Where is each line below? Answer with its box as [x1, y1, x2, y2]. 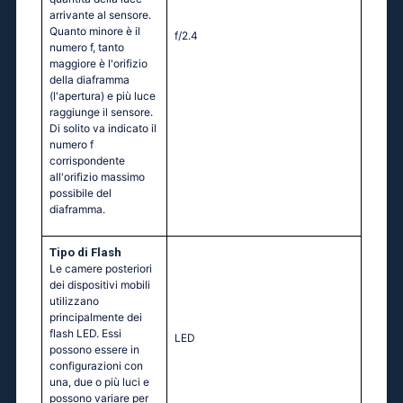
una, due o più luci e [49, 375, 149, 390]
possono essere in [49, 343, 139, 357]
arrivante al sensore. [49, 8, 151, 22]
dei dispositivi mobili [49, 278, 150, 292]
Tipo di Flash [49, 246, 121, 260]
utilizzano [49, 294, 99, 309]
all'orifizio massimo [49, 170, 145, 184]
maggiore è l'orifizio [49, 57, 148, 71]
